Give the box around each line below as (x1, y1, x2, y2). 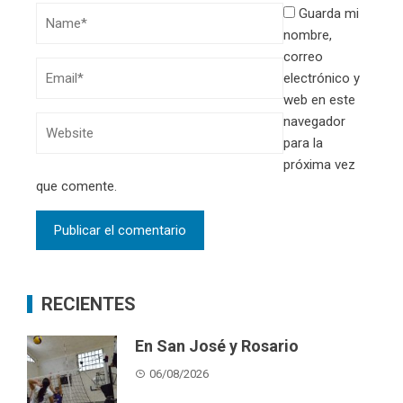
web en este (283, 92, 355, 109)
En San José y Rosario (135, 336, 299, 356)
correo (283, 49, 323, 66)
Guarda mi (299, 5, 359, 22)
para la (283, 135, 323, 152)
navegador (283, 113, 345, 130)
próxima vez (283, 157, 355, 174)
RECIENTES (41, 293, 136, 316)
